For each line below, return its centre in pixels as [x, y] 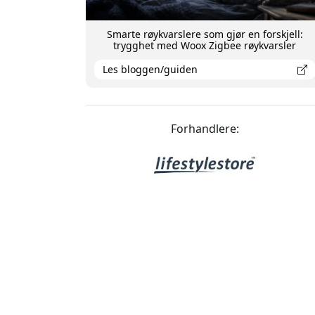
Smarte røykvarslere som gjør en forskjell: [205, 34]
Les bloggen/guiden [150, 69]
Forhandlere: [205, 128]
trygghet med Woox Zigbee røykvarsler [205, 45]
